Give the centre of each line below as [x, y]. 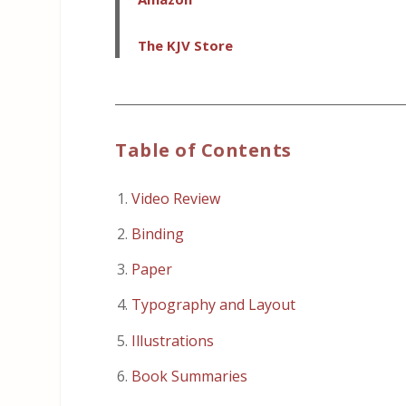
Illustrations [173, 340]
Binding [158, 233]
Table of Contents [203, 150]
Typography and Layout [214, 305]
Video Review [176, 198]
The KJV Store [186, 46]
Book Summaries [190, 376]
